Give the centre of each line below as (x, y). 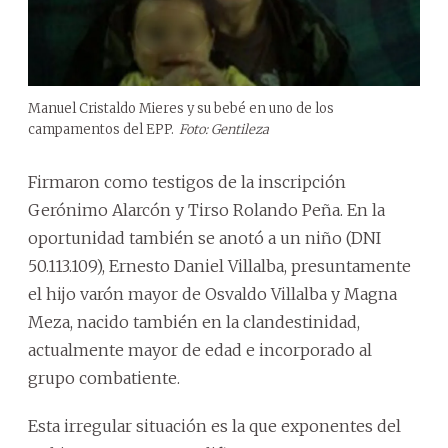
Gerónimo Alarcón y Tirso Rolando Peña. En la (206, 209)
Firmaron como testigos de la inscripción (187, 181)
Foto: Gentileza (224, 129)
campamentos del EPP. (101, 129)
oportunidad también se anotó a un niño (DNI (204, 237)
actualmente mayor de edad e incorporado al (200, 349)
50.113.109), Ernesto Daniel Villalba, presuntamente (219, 265)
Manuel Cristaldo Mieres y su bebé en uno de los (181, 108)
